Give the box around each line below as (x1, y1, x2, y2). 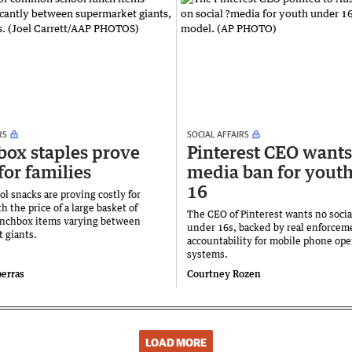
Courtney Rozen (187, 268, 261, 280)
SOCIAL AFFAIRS (187, 129, 249, 140)
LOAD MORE (145, 336, 207, 350)
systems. (187, 248, 228, 261)
